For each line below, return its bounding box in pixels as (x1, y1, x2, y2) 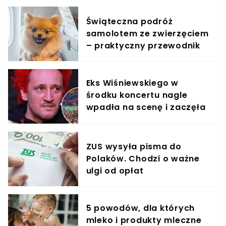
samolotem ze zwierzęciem (86, 28, 209, 40)
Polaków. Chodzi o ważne (86, 153, 200, 165)
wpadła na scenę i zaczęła (86, 101, 206, 114)
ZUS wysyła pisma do (86, 141, 182, 153)
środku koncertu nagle (86, 89, 188, 101)
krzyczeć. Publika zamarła (86, 114, 204, 126)
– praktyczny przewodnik (86, 40, 200, 52)
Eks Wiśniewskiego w (86, 77, 179, 89)
